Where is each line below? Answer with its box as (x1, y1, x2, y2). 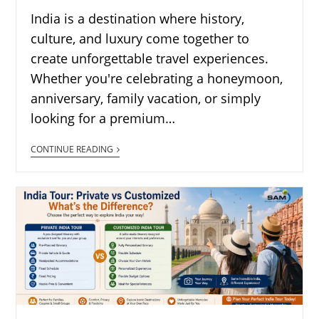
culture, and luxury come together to (31, 30, 250, 48)
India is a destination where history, (31, 10, 245, 28)
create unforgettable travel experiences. (31, 50, 269, 68)
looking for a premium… (31, 110, 176, 127)
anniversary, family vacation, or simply (31, 90, 261, 108)
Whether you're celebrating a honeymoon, (31, 70, 283, 88)
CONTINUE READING (31, 143, 114, 156)
